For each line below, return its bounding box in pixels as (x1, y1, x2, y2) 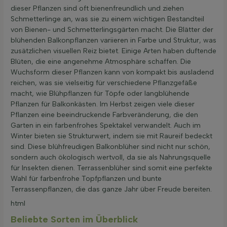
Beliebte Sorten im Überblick (11, 214, 138, 225)
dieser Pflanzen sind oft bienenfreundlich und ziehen (11, 4, 184, 13)
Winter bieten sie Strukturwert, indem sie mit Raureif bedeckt (11, 131, 212, 140)
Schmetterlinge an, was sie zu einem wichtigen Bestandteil (11, 14, 204, 23)
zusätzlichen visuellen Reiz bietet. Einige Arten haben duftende (11, 46, 216, 55)
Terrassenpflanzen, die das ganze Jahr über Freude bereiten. (11, 184, 212, 194)
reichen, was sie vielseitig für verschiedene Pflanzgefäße (11, 78, 197, 87)
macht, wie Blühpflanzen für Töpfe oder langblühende (11, 89, 190, 98)
